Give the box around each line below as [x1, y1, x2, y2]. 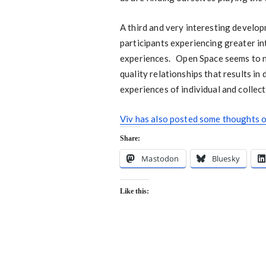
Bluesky [211, 153, 240, 164]
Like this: [120, 187, 149, 195]
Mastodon [141, 153, 179, 164]
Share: [120, 134, 140, 142]
